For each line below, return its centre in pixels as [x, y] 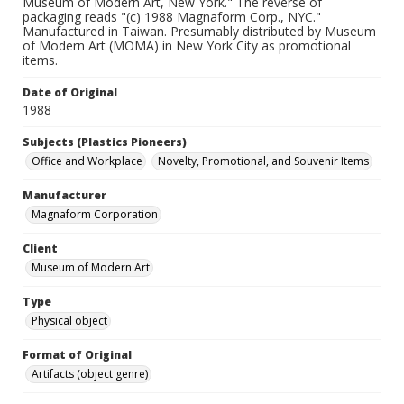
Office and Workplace [87, 161]
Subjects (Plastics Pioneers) [105, 142]
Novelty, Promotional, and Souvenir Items [263, 161]
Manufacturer [64, 196]
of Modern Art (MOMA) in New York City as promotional [187, 46]
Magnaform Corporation [95, 215]
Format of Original [77, 355]
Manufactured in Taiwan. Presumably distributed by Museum [199, 32]
